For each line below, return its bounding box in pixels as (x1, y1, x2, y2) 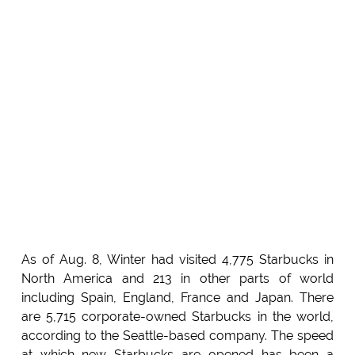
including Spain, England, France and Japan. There (21, 289, 334, 305)
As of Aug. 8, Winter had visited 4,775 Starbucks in (21, 251, 334, 267)
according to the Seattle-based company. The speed (21, 327, 334, 343)
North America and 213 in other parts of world (21, 270, 334, 286)
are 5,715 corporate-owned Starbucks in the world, (21, 308, 334, 324)
